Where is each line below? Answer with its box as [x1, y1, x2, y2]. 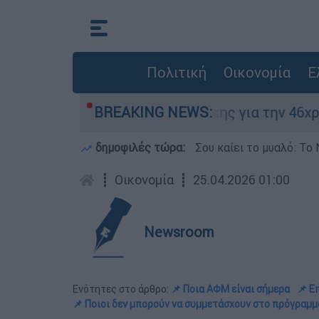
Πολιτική [146, 63, 206, 81]
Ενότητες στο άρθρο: [73, 283, 171, 296]
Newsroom [144, 223, 214, 241]
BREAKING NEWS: [94, 103, 212, 121]
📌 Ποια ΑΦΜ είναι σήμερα [171, 283, 290, 296]
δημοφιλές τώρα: [93, 140, 188, 155]
